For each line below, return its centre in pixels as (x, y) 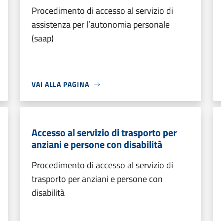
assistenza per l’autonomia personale (101, 24)
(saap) (43, 38)
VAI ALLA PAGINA (60, 84)
